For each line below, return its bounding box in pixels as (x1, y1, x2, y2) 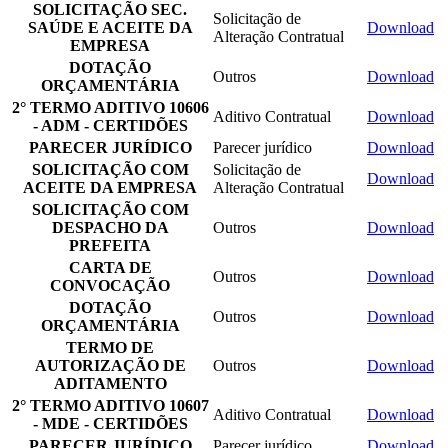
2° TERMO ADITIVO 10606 (11, 98, 209, 116)
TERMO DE (66, 338, 154, 356)
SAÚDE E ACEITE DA (27, 18, 193, 36)
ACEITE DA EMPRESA (23, 178, 197, 196)
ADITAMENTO (53, 374, 167, 392)
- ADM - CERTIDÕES (32, 116, 188, 134)
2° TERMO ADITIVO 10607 (11, 396, 209, 414)
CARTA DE (68, 258, 152, 276)
